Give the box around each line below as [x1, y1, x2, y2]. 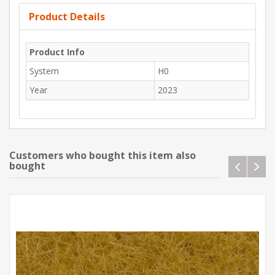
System [29, 65, 59, 77]
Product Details [29, 10, 105, 24]
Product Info [29, 46, 85, 58]
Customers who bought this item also [9, 149, 196, 163]
